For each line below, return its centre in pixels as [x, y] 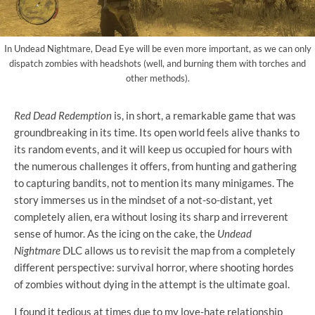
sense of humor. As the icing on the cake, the [116, 233]
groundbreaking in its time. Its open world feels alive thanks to [157, 132]
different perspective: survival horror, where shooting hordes [154, 267]
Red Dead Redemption [63, 115]
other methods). [157, 78]
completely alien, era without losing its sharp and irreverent [151, 216]
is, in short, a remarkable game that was [204, 115]
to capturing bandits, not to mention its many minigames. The [154, 182]
